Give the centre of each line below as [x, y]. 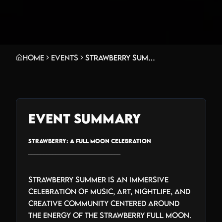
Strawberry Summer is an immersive [98, 179]
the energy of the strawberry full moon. [110, 215]
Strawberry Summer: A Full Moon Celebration [152, 57]
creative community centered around [104, 203]
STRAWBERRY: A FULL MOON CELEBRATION [90, 141]
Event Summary [84, 118]
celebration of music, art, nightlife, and [109, 191]
